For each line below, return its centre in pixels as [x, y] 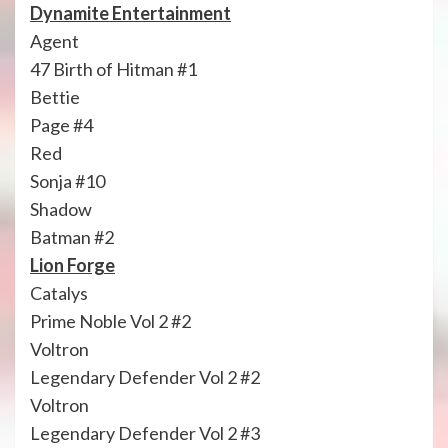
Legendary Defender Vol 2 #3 [145, 432]
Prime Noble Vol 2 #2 [110, 320]
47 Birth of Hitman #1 [113, 68]
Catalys [59, 292]
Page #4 [61, 124]
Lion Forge [72, 264]
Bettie [55, 96]
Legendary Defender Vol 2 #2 [145, 376]
